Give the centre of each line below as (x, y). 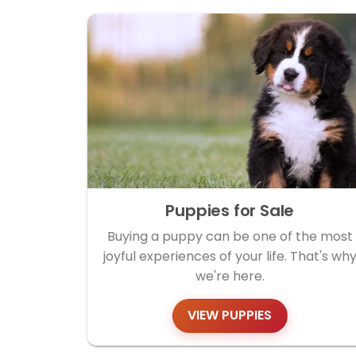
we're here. (230, 276)
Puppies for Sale (230, 210)
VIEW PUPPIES (230, 315)
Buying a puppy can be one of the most (230, 236)
